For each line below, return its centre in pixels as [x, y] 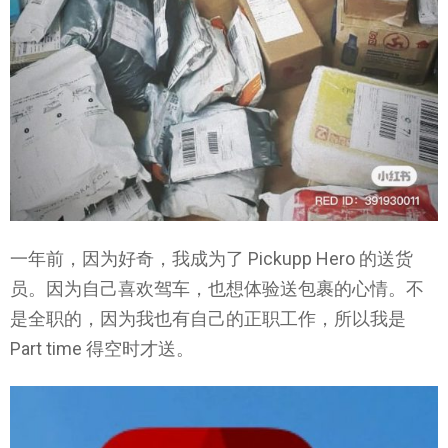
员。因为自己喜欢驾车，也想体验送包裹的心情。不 [217, 288]
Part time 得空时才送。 [102, 348]
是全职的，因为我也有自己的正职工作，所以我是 [208, 318]
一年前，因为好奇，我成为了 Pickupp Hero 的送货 [211, 258]
